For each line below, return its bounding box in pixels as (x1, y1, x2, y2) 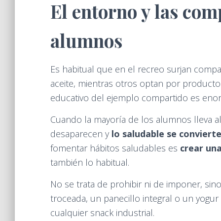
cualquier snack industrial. (50, 207, 154, 219)
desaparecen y (50, 128, 111, 140)
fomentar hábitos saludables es (50, 142, 180, 154)
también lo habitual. (50, 156, 129, 168)
